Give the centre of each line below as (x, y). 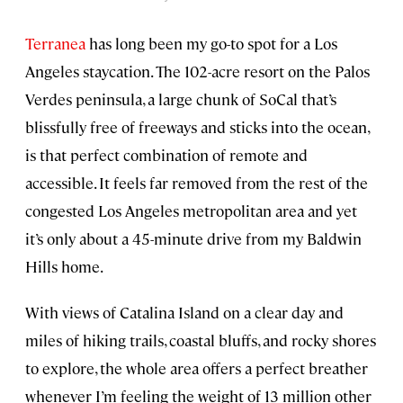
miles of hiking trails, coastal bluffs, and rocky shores (201, 340)
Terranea (55, 44)
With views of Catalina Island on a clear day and (184, 313)
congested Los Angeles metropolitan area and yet (191, 211)
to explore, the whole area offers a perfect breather (197, 368)
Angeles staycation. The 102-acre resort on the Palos (197, 72)
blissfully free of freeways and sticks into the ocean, (197, 127)
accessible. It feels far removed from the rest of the (197, 183)
